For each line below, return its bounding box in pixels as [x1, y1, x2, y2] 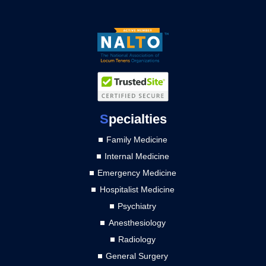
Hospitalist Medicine [99, 185, 175, 195]
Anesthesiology [108, 218, 166, 228]
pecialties [108, 112, 167, 127]
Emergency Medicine [97, 168, 177, 178]
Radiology [118, 235, 156, 245]
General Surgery [106, 251, 169, 261]
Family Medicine [106, 135, 168, 145]
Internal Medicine [104, 151, 170, 161]
